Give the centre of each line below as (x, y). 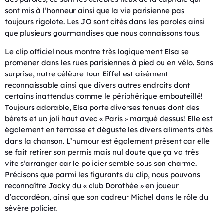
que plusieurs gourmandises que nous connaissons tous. (103, 33)
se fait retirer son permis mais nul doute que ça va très (102, 152)
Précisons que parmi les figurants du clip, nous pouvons (102, 174)
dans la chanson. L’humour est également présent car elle (107, 141)
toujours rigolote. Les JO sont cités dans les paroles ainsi (105, 21)
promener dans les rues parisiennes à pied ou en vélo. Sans (109, 62)
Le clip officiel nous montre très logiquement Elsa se (97, 51)
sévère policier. (31, 208)
